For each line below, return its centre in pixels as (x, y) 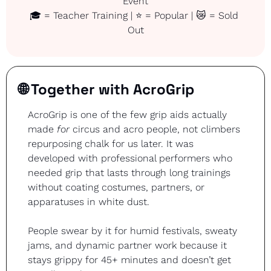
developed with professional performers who (130, 158)
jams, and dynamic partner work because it (127, 245)
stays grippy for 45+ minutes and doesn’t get (129, 260)
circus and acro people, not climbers (155, 129)
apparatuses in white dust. (89, 201)
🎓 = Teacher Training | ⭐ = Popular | (113, 15)
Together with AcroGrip (111, 89)
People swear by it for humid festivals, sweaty (132, 230)
